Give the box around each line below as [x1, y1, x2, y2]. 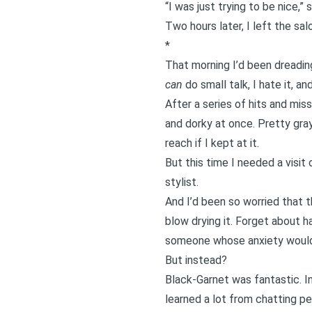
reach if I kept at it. [164, 136, 259, 150]
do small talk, [182, 78, 253, 91]
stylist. [164, 175, 198, 189]
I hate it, [252, 78, 293, 91]
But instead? [164, 253, 227, 267]
